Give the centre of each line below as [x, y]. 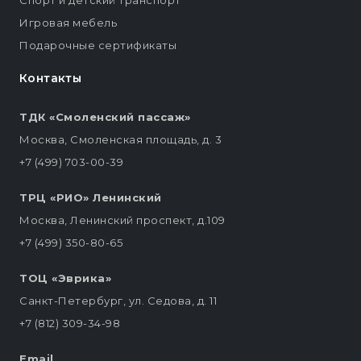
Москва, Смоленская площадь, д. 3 [120, 140]
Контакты [51, 79]
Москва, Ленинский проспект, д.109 [122, 220]
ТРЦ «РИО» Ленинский [91, 198]
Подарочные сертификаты [98, 46]
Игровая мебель [68, 23]
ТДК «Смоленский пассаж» [105, 117]
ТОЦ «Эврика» [65, 278]
